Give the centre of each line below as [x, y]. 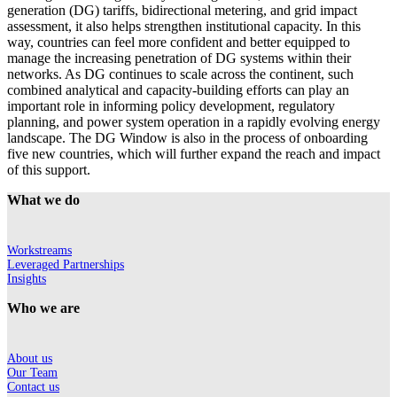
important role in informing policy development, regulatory [171, 106]
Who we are [43, 308]
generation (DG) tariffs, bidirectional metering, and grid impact [182, 11]
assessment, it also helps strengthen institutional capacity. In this [184, 27]
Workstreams [39, 251]
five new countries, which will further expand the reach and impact [194, 154]
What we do [43, 200]
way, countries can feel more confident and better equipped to [179, 43]
